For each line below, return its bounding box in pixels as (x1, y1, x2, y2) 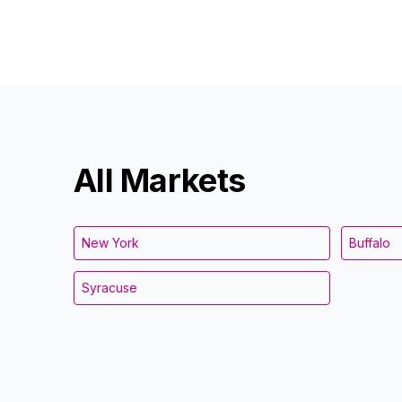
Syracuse (82, 280, 137, 296)
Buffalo (349, 235, 390, 251)
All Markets (74, 161, 246, 201)
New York (82, 235, 139, 251)
